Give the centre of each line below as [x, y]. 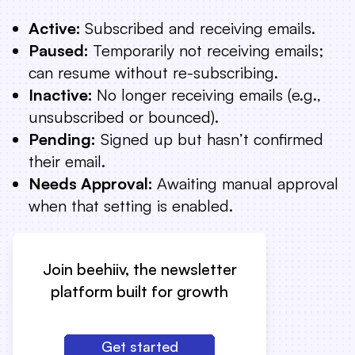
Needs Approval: [93, 183]
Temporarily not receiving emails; [208, 50]
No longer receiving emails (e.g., [209, 95]
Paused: [61, 50]
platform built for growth [139, 291]
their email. [67, 161]
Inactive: [63, 95]
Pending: [62, 139]
